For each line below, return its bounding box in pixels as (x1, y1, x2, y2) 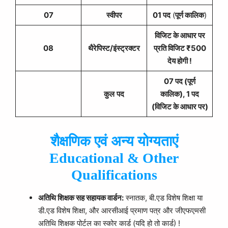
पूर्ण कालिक (175, 10, 204, 20)
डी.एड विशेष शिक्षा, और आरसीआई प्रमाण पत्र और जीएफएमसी (38, 205, 206, 215)
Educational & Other (49, 150, 179, 166)
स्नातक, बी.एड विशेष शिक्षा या (124, 192, 203, 203)
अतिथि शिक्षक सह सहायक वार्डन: (38, 192, 124, 203)
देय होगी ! (167, 56, 192, 66)
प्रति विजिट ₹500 (153, 43, 206, 53)
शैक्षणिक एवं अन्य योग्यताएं (50, 133, 178, 149)
